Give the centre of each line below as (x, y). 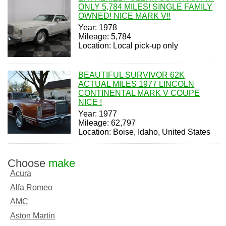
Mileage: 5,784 (105, 37)
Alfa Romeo (31, 187)
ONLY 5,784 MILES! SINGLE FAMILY (146, 7)
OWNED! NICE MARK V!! (125, 16)
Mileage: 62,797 (107, 123)
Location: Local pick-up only (128, 46)
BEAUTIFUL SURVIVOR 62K (132, 75)
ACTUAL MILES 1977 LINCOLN (136, 84)
